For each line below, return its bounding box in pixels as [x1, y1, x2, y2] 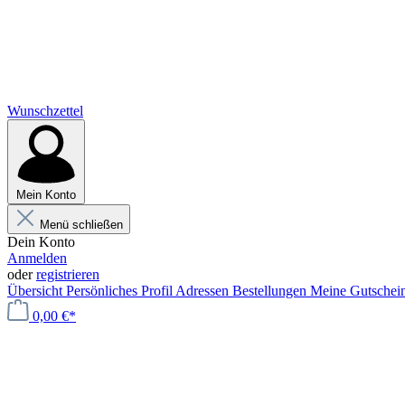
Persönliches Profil [66, 283, 175, 298]
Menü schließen [40, 218, 123, 231]
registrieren [36, 267, 99, 282]
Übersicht [7, 283, 66, 298]
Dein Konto [7, 234, 75, 250]
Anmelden [7, 250, 67, 266]
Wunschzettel [7, 103, 83, 118]
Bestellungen [232, 283, 310, 298]
